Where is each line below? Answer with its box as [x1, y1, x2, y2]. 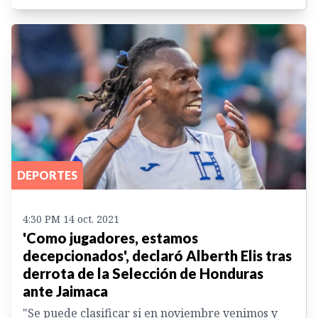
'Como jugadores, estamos [23, 229, 198, 247]
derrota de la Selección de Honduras [23, 265, 263, 283]
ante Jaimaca [23, 283, 108, 300]
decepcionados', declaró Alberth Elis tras [23, 247, 292, 265]
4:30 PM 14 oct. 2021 [23, 212, 119, 226]
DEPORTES [17, 168, 77, 182]
